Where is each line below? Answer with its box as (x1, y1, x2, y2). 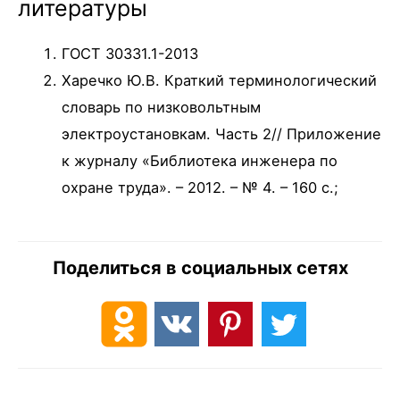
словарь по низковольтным (62, 97, 262, 116)
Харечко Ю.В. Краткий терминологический (62, 71, 378, 89)
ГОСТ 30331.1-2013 (62, 44, 199, 62)
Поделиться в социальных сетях (52, 256, 348, 279)
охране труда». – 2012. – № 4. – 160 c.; (62, 178, 339, 196)
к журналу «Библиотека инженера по (62, 151, 338, 170)
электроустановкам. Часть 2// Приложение (62, 124, 382, 143)
